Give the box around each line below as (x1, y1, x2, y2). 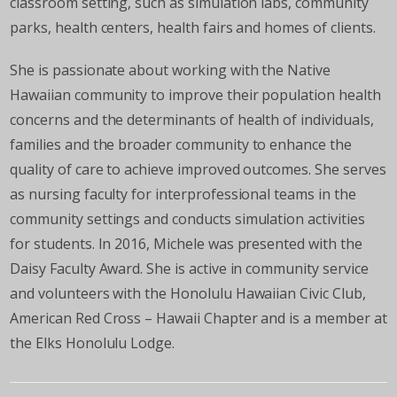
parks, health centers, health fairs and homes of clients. (10, 18, 376, 38)
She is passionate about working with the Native (10, 60, 331, 81)
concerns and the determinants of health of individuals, (10, 110, 374, 130)
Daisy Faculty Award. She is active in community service (10, 259, 369, 279)
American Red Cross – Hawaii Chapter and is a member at (10, 308, 387, 329)
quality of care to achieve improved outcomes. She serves (10, 160, 386, 180)
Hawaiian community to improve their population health (10, 85, 381, 105)
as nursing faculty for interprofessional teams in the (10, 184, 356, 205)
